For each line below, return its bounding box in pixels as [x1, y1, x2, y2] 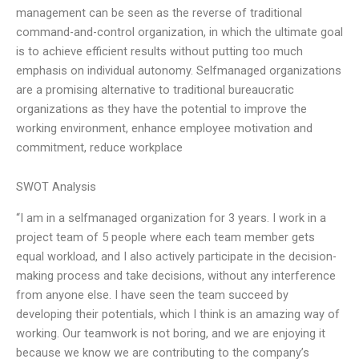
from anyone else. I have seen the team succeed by [16, 287, 288, 302]
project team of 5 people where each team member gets [16, 229, 315, 244]
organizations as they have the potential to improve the [16, 101, 307, 116]
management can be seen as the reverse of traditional [16, 5, 302, 20]
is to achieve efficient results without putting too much [16, 43, 303, 58]
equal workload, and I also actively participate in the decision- [16, 248, 337, 264]
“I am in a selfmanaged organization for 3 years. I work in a [16, 210, 326, 225]
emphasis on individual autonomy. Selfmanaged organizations [16, 63, 341, 78]
